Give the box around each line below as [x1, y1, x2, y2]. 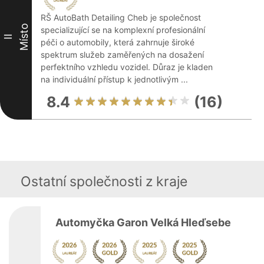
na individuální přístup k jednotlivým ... [41, 74, 188, 84]
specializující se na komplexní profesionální [41, 25, 205, 35]
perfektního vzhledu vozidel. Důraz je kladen [41, 62, 213, 72]
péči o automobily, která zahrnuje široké [41, 37, 194, 47]
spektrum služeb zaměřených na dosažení [41, 49, 204, 60]
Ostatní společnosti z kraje [21, 173, 187, 190]
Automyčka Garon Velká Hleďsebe [55, 216, 231, 229]
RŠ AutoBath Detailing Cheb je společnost [41, 12, 201, 22]
